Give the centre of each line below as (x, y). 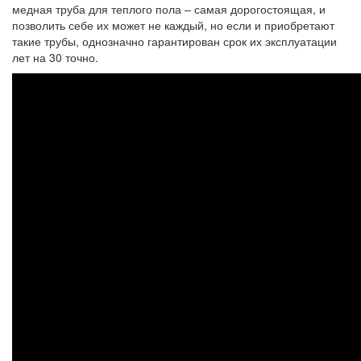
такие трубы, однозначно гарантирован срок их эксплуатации (174, 41)
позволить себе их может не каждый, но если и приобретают (173, 25)
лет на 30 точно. (55, 57)
